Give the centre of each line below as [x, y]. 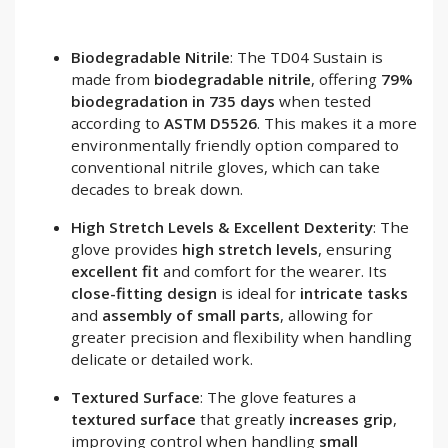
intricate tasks [354, 292]
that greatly [242, 418]
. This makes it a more [337, 122]
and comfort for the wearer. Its [273, 270]
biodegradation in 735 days [173, 100]
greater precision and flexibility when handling [241, 336]
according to [117, 122]
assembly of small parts [191, 314]
